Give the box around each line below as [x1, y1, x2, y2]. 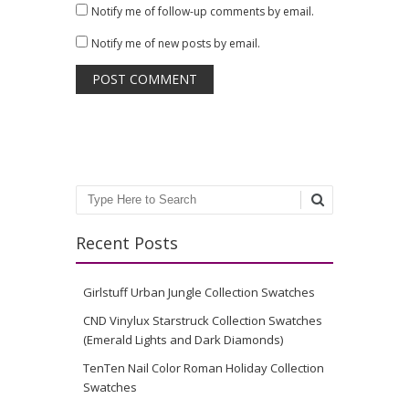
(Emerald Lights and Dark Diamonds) [83, 330, 283, 348]
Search [76, 194, 119, 213]
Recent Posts [76, 231, 178, 254]
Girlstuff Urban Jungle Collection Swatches [83, 283, 315, 300]
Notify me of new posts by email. [91, 35, 260, 51]
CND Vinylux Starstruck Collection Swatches [83, 311, 322, 329]
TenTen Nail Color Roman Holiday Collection [83, 359, 324, 376]
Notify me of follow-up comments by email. [91, 3, 314, 19]
